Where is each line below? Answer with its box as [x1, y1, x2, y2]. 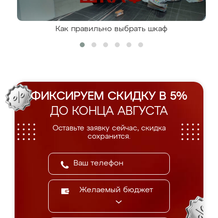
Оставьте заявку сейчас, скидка [52, 125, 166, 132]
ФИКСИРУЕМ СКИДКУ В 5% [31, 91, 187, 102]
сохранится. [88, 133, 130, 140]
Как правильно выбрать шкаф [55, 25, 167, 33]
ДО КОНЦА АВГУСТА [50, 106, 168, 117]
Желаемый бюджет [79, 186, 153, 194]
